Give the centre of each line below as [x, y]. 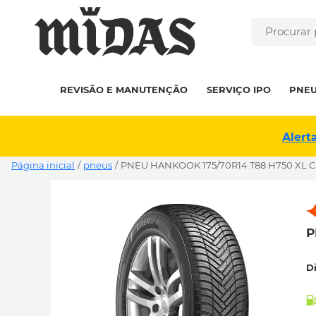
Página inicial [43, 165]
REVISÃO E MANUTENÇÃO [124, 90]
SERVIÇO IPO [238, 90]
